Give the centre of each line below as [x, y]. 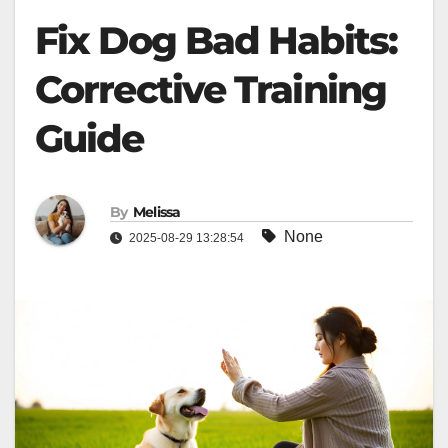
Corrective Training [210, 89]
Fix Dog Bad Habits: [216, 40]
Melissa [156, 211]
